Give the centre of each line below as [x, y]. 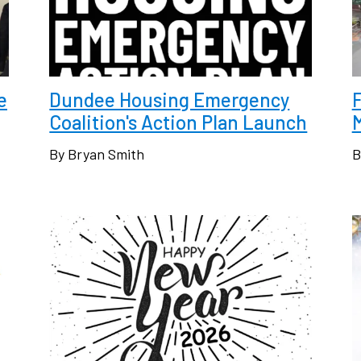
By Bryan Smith [97, 154]
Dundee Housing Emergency [170, 100]
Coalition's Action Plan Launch [178, 122]
